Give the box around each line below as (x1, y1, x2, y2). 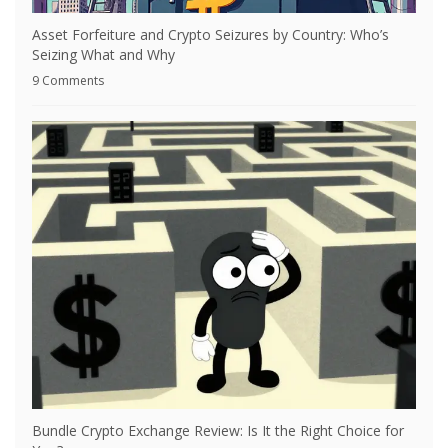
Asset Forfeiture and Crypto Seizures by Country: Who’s (32, 25, 389, 45)
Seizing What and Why (32, 45, 175, 65)
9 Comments (32, 72, 104, 90)
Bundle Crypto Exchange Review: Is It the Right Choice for (32, 421, 404, 441)
